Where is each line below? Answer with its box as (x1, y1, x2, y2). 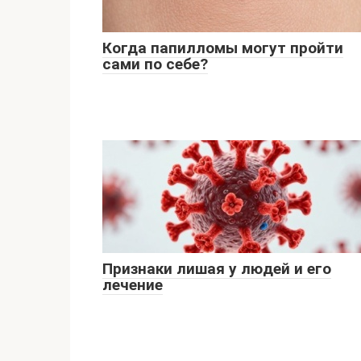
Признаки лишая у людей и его (102, 259, 331, 278)
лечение (102, 276, 163, 294)
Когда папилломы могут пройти (102, 39, 343, 57)
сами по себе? (102, 55, 208, 73)
